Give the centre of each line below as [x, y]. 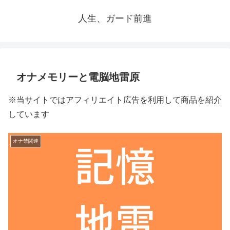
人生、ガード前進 [115, 18]
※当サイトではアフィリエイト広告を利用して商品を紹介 [115, 100]
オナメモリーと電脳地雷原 [78, 77]
